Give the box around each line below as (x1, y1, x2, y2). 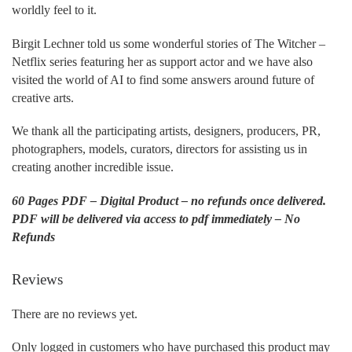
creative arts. (12, 90, 74, 104)
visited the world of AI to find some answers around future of (12, 72, 314, 86)
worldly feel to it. (12, 3, 97, 16)
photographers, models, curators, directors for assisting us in (12, 142, 307, 156)
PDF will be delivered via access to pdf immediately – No (12, 211, 300, 225)
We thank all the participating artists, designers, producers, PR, (12, 124, 321, 138)
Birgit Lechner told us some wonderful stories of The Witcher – (12, 36, 325, 50)
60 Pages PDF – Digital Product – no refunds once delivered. (12, 193, 326, 207)
